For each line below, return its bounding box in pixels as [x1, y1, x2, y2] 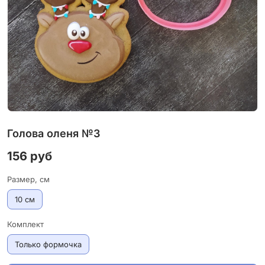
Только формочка [15, 240, 82, 249]
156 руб [7, 149, 52, 163]
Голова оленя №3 [7, 127, 100, 140]
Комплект [7, 219, 44, 229]
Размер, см [7, 174, 50, 184]
